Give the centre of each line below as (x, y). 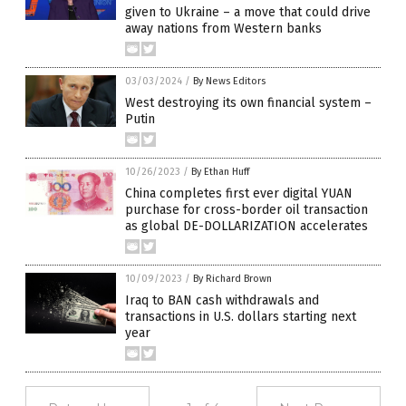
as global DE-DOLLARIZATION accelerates (246, 227)
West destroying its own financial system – (248, 103)
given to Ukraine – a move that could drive (248, 13)
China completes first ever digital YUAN (239, 194)
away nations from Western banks (223, 29)
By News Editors (229, 82)
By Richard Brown (232, 279)
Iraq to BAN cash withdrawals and (222, 301)
